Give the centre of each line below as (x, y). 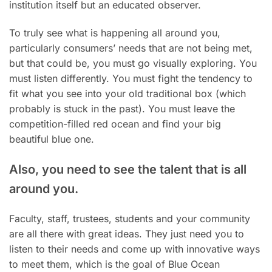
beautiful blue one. (52, 139)
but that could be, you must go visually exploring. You (133, 63)
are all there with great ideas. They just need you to (127, 233)
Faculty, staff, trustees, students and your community (130, 218)
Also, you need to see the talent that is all (128, 170)
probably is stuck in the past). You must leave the (122, 109)
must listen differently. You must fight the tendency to (131, 79)
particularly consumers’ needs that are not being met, (131, 48)
